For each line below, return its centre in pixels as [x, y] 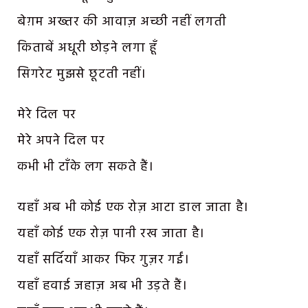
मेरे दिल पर [47, 114]
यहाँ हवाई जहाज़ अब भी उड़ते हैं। [102, 286]
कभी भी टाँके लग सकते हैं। [86, 167]
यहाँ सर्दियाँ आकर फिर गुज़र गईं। [103, 260]
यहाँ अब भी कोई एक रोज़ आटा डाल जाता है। [133, 207]
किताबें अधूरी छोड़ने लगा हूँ [87, 48]
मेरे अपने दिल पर [61, 141]
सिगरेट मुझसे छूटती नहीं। [82, 74]
